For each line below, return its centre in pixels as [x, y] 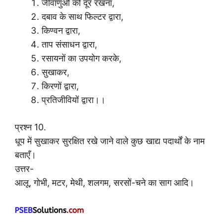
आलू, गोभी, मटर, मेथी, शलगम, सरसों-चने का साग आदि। [105, 182]
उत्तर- [24, 168]
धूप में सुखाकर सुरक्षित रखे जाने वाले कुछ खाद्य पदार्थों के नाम [110, 141]
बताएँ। [26, 155]
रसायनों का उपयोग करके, [82, 58]
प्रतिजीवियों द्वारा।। [74, 100]
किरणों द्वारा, [60, 86]
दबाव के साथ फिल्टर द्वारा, [83, 16]
